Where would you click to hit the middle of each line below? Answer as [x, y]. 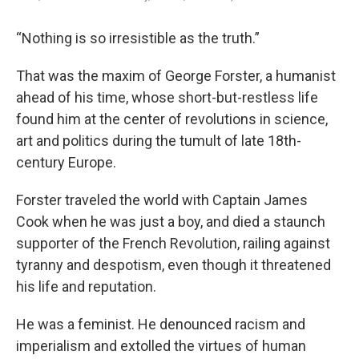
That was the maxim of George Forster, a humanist [176, 76]
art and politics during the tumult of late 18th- [159, 141]
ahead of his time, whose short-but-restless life [167, 98]
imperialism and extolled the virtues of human [161, 346]
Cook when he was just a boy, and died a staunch [171, 222]
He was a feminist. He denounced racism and [161, 325]
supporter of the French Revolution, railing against [173, 244]
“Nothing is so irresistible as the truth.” [138, 38]
